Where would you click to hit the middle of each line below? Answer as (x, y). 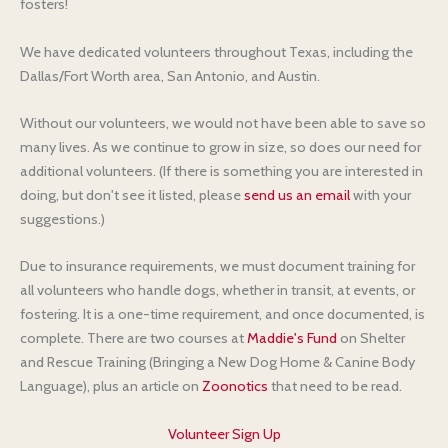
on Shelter (371, 338)
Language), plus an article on (111, 386)
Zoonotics (235, 386)
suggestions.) (62, 219)
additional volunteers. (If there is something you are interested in (221, 171)
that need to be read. (335, 386)
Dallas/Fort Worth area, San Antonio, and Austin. (170, 75)
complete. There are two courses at (133, 338)
